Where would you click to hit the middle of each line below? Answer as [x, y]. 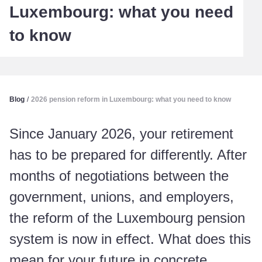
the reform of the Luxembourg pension [127, 218]
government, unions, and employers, [122, 197]
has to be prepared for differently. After [128, 155]
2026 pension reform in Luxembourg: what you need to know [131, 99]
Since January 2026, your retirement [121, 134]
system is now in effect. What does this [130, 239]
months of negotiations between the [119, 176]
